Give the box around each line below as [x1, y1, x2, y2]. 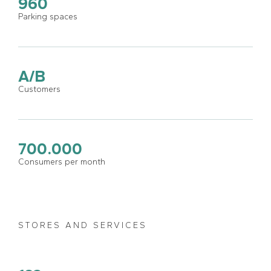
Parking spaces [18, 11, 77, 22]
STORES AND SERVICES [18, 220, 147, 230]
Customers [18, 83, 60, 94]
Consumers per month [18, 156, 105, 167]
